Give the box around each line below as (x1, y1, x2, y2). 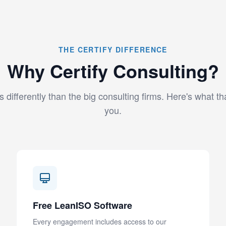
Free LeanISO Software (33, 199, 132, 212)
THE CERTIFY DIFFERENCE (59, 44, 167, 54)
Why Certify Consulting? (7, 58, 219, 84)
